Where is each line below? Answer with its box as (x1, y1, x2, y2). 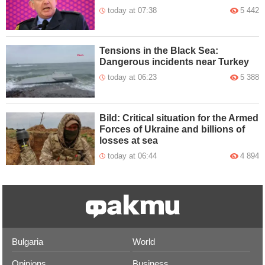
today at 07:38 (108, 5, 157, 15)
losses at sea (99, 135, 159, 146)
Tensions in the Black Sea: (99, 46, 219, 56)
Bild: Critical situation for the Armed (99, 113, 259, 124)
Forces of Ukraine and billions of (99, 124, 245, 135)
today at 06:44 (108, 151, 157, 161)
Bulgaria (12, 237, 44, 247)
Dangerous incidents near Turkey (99, 57, 250, 67)
